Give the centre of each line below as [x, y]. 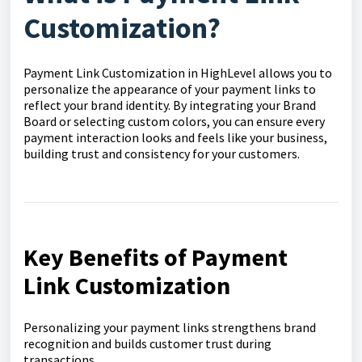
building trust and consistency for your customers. [162, 154]
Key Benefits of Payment [156, 257]
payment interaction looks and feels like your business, [175, 137]
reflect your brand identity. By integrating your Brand [170, 105]
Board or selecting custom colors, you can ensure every [174, 121]
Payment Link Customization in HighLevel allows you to [178, 73]
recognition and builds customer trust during [147, 343]
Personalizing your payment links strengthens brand [170, 327]
